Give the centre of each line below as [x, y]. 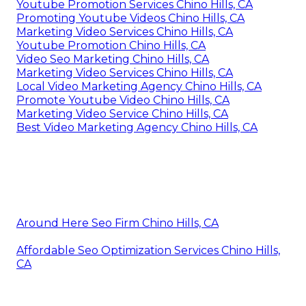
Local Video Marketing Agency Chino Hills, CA [139, 86]
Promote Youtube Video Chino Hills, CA [123, 100]
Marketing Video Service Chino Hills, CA [122, 113]
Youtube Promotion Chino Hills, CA [111, 45]
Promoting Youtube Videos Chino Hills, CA [130, 18]
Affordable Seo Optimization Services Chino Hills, [148, 250]
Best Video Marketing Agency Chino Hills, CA [137, 127]
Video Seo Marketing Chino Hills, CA [113, 59]
